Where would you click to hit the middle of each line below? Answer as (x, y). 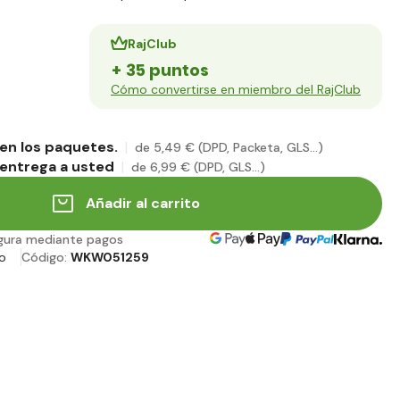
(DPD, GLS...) (229, 167)
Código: (46, 258)
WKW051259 (110, 258)
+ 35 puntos (160, 71)
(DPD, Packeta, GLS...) (261, 148)
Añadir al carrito (143, 204)
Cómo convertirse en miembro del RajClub (236, 90)
